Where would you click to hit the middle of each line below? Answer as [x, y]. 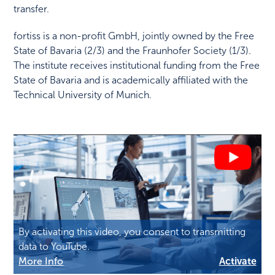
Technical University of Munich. [83, 95]
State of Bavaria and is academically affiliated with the [131, 80]
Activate [238, 261]
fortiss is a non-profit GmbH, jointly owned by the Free [134, 36]
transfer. [32, 9]
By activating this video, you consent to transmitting [132, 231]
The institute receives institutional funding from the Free [137, 65]
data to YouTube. [54, 246]
